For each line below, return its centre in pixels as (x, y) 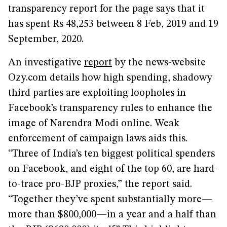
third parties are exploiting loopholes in (97, 93)
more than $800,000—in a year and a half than (112, 215)
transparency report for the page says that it (106, 9)
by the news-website (159, 63)
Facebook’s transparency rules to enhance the (110, 108)
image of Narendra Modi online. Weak (94, 124)
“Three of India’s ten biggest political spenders (111, 154)
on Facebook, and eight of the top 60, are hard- (113, 169)
